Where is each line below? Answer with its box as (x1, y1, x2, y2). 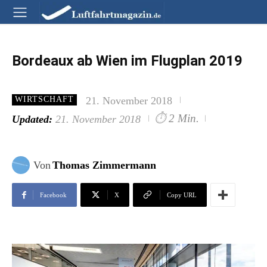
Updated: (12, 113, 52, 126)
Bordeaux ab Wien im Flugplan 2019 (12, 52, 243, 69)
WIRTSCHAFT (15, 95, 74, 104)
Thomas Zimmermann (52, 159, 156, 172)
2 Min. (169, 112, 199, 125)
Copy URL (167, 191, 197, 199)
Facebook (40, 191, 67, 199)
